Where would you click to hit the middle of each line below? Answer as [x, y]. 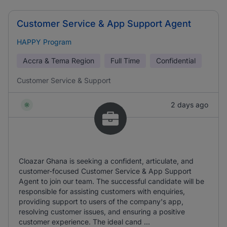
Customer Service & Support [64, 80]
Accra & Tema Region [59, 61]
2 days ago [190, 105]
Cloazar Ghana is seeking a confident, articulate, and [106, 161]
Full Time [125, 61]
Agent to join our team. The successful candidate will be [111, 181]
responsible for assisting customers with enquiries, [102, 191]
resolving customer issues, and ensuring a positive [102, 212]
